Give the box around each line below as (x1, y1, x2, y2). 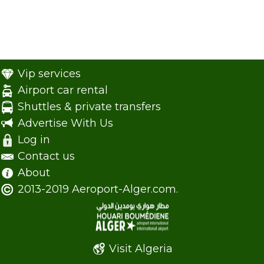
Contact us (18, 150, 75, 163)
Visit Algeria (109, 242, 173, 255)
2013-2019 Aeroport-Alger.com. (15, 183, 178, 196)
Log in (18, 133, 50, 146)
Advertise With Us (18, 117, 113, 130)
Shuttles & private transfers (18, 100, 161, 113)
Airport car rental (18, 84, 108, 97)
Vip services (18, 67, 81, 80)
